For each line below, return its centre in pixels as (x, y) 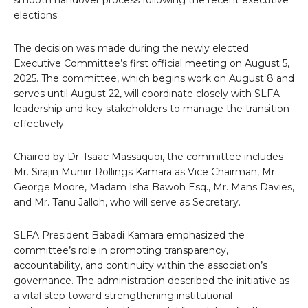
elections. (36, 15)
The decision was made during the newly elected (131, 48)
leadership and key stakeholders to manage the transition (152, 109)
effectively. (40, 124)
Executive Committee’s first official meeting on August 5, (152, 64)
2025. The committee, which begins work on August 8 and (154, 79)
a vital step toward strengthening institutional (123, 296)
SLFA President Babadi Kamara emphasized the (129, 235)
